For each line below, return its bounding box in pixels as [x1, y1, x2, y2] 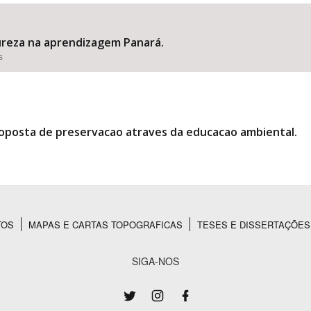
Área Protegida [166, 60, 227, 73]
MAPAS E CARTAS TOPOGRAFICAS [28, 218, 183, 231]
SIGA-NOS [132, 254, 179, 268]
